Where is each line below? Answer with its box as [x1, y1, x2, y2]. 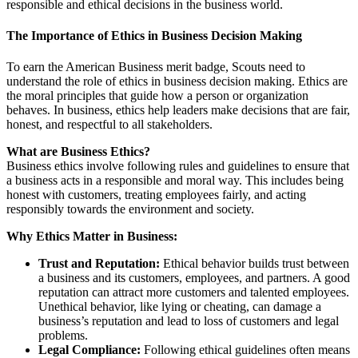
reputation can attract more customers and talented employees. [38, 285, 349, 300]
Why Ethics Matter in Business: [6, 229, 177, 244]
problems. [38, 328, 88, 343]
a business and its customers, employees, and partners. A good [38, 271, 350, 285]
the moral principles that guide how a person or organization [6, 89, 308, 103]
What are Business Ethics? [6, 145, 150, 159]
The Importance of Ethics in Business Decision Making [6, 28, 302, 42]
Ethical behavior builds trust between [160, 257, 349, 271]
